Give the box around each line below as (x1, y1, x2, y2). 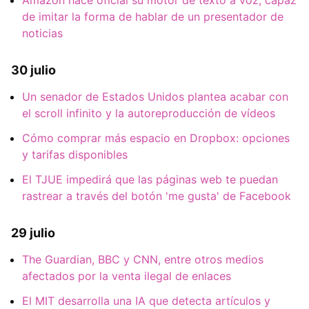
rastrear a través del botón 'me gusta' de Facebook (22, 189, 291, 203)
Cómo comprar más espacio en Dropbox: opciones (22, 131, 290, 146)
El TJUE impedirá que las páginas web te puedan (22, 172, 278, 187)
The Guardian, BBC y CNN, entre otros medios (22, 252, 263, 267)
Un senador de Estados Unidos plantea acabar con (22, 90, 288, 104)
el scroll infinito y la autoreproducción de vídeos (22, 106, 275, 121)
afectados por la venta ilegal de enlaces (22, 269, 231, 283)
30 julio (11, 62, 56, 77)
